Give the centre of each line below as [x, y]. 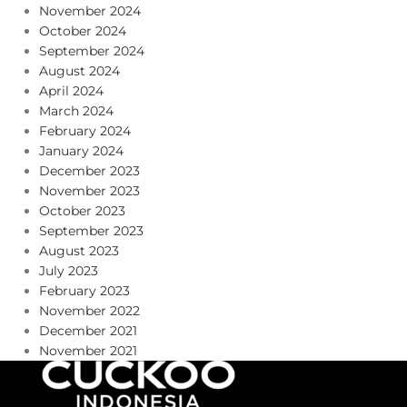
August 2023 [79, 251]
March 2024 [76, 111]
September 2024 [91, 51]
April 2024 [71, 91]
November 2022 [89, 311]
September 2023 [91, 231]
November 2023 [89, 191]
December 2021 [88, 331]
